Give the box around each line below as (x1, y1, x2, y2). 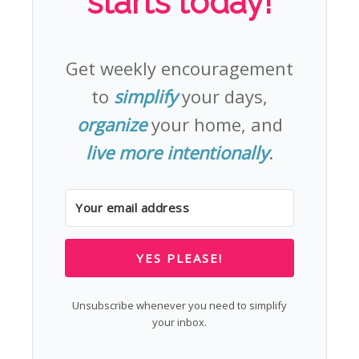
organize (76, 111, 147, 136)
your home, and (146, 111, 283, 136)
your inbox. (152, 314, 207, 329)
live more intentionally (86, 139, 268, 164)
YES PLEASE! (136, 249, 223, 266)
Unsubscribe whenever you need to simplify (72, 297, 287, 313)
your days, (177, 83, 268, 108)
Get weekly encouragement (66, 55, 293, 80)
